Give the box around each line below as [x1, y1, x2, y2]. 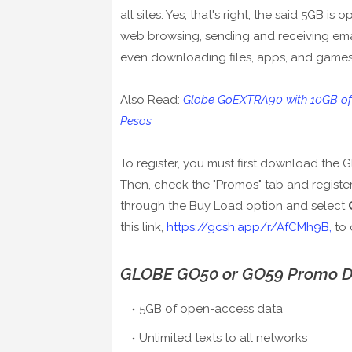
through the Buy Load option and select [120, 199, 348, 214]
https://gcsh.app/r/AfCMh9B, [167, 220, 332, 235]
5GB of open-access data [139, 302, 283, 317]
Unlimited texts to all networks [139, 331, 307, 346]
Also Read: [120, 93, 183, 108]
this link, [120, 220, 167, 235]
